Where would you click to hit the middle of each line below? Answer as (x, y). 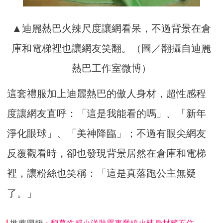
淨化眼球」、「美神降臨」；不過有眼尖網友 (107, 133)
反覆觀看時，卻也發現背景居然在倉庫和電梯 (107, 153)
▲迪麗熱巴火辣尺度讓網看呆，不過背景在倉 (111, 28)
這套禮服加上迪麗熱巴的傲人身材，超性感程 (107, 93)
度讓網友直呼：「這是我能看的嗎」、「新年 (107, 113)
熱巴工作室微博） (111, 68)
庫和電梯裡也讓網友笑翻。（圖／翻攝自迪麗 (111, 48)
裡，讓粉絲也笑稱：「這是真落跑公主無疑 (102, 173)
